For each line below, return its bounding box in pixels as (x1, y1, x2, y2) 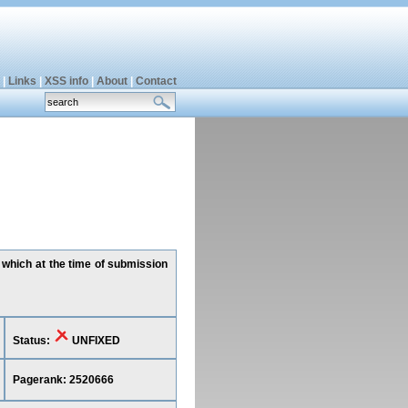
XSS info (44, 75, 88, 87)
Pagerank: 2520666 (12, 373, 114, 386)
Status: (12, 334, 53, 347)
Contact (135, 75, 177, 87)
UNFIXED (68, 334, 120, 347)
